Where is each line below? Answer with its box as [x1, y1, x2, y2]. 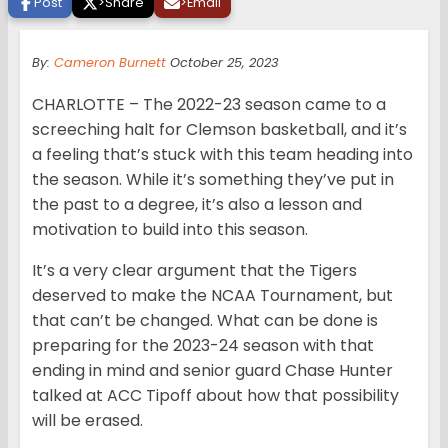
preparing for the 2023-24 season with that [32, 334, 374, 358]
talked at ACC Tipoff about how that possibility [32, 384, 399, 408]
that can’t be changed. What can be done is [32, 309, 378, 333]
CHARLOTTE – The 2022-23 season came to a [32, 93, 386, 117]
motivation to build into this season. [32, 218, 308, 242]
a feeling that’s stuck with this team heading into [32, 143, 413, 167]
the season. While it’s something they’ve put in [32, 168, 394, 192]
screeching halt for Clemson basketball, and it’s [32, 118, 407, 142]
